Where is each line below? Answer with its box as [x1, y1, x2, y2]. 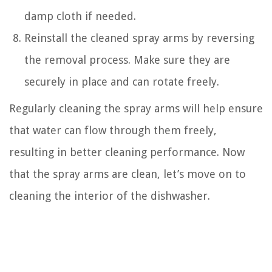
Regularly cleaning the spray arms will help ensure [9, 102, 263, 115]
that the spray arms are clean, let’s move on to [9, 168, 246, 181]
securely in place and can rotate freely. [24, 75, 219, 89]
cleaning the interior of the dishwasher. [9, 189, 210, 203]
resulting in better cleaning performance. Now [9, 146, 245, 159]
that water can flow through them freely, [9, 124, 217, 137]
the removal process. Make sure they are [24, 53, 230, 67]
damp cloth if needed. [24, 10, 136, 23]
